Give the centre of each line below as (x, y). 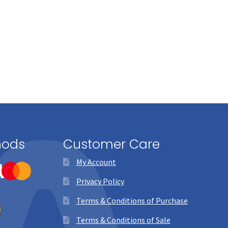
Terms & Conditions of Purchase (132, 201)
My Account (96, 162)
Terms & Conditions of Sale (123, 220)
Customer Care (111, 144)
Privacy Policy (100, 181)
